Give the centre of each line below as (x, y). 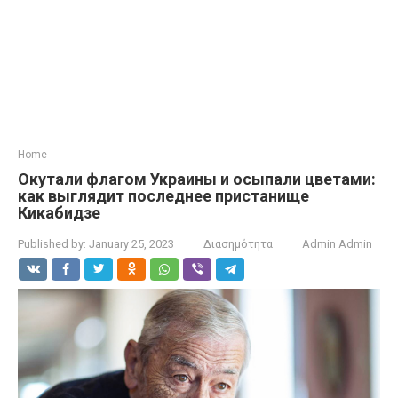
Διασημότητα (238, 244)
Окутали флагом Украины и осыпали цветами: (197, 179)
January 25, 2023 (131, 244)
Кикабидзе (59, 213)
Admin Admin (337, 244)
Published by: (52, 244)
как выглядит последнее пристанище (163, 196)
